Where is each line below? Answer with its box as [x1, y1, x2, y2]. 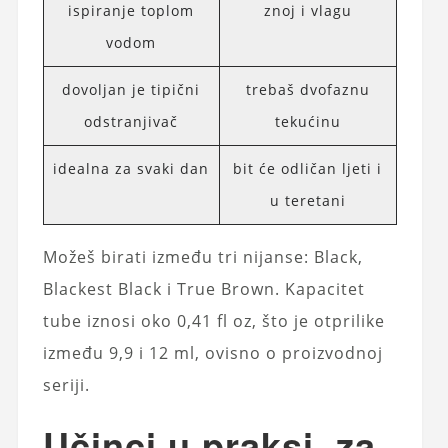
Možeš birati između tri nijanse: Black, [42, 245, 363, 268]
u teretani [269, 190, 346, 210]
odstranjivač [84, 111, 179, 131]
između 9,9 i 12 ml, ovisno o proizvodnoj [42, 341, 383, 364]
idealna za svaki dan [53, 158, 210, 178]
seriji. [42, 373, 90, 396]
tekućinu [274, 111, 341, 131]
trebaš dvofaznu [245, 79, 370, 99]
